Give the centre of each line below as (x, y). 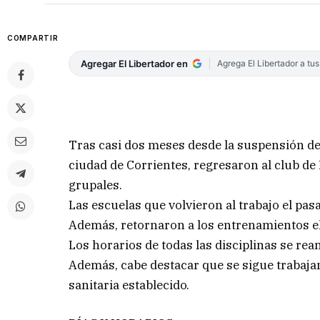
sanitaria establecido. (129, 285)
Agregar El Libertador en (135, 64)
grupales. (96, 185)
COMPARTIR (33, 38)
